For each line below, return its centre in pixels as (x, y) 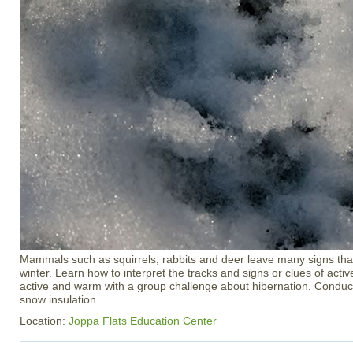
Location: (44, 321)
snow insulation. (59, 299)
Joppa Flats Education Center (143, 321)
